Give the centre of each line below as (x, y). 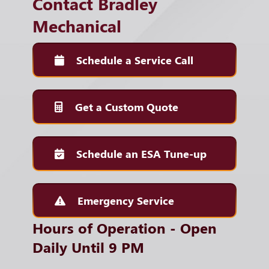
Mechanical (77, 25)
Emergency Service (126, 200)
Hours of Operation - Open (125, 227)
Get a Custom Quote (127, 107)
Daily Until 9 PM (88, 246)
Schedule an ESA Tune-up (141, 153)
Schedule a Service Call (135, 60)
